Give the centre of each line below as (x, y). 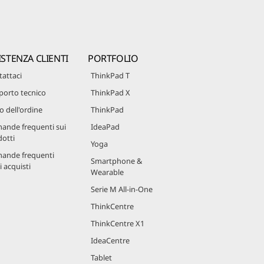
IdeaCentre (110, 240)
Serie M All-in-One (122, 189)
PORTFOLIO (113, 58)
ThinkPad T (110, 75)
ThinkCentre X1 (118, 223)
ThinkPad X (110, 92)
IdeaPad (105, 126)
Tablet (101, 257)
